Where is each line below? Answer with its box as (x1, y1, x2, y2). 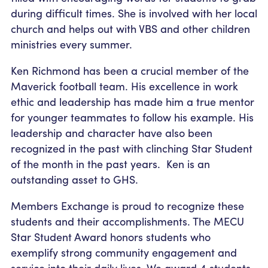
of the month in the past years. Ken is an (11, 156, 210, 171)
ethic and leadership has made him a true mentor (11, 93, 254, 109)
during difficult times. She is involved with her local (11, 5, 257, 20)
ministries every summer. (11, 36, 132, 51)
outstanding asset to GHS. (11, 171, 138, 187)
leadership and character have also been (11, 124, 212, 140)
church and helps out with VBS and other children (11, 20, 250, 36)
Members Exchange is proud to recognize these (11, 197, 244, 213)
